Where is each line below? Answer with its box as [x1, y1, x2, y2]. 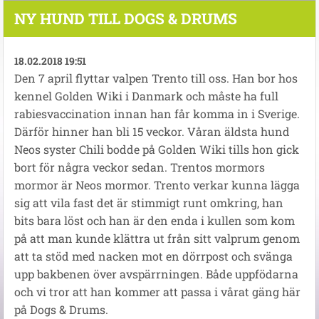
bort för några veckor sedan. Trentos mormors [14, 159, 265, 175]
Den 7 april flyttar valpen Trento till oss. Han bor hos [14, 70, 298, 86]
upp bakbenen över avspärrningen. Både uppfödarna [14, 266, 298, 282]
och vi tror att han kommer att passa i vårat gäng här [14, 284, 300, 300]
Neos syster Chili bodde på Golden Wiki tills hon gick [14, 142, 299, 157]
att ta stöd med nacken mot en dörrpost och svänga [14, 249, 293, 264]
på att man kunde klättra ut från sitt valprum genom [14, 231, 300, 246]
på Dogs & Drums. [14, 302, 108, 318]
